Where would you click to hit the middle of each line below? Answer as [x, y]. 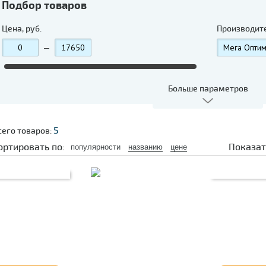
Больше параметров [208, 89]
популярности [95, 147]
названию [145, 147]
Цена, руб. [21, 29]
